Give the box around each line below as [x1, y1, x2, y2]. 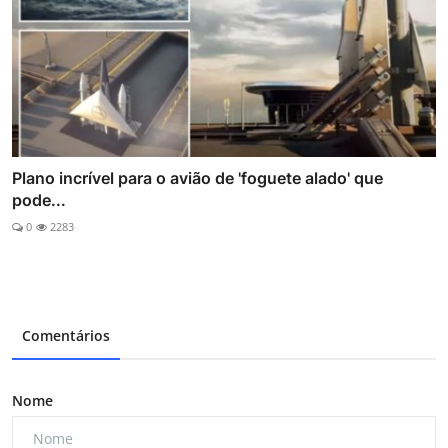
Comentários [22, 326, 110, 346]
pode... [12, 190, 66, 211]
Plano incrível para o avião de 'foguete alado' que [12, 168, 383, 189]
